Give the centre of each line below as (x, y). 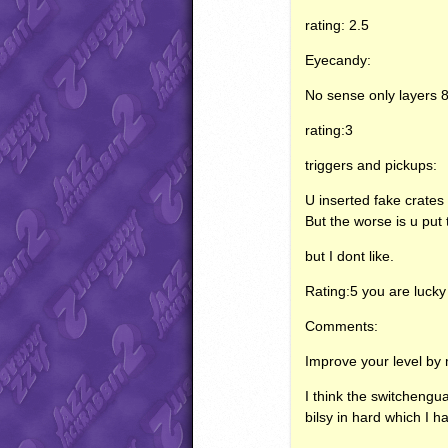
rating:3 (329, 129)
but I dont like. (350, 255)
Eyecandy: (338, 59)
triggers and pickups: (371, 164)
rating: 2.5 (337, 24)
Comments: (342, 325)
